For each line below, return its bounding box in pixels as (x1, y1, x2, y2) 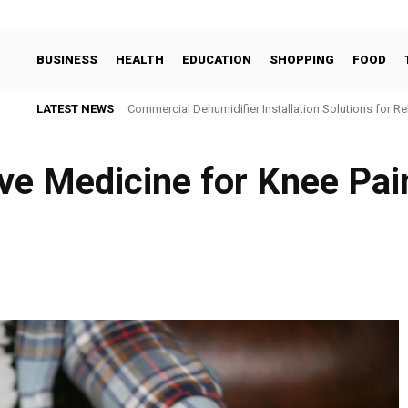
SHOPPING (270, 53, 334, 66)
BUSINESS (36, 53, 97, 66)
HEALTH (116, 53, 164, 66)
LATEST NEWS (36, 102, 114, 116)
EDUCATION (182, 53, 251, 66)
